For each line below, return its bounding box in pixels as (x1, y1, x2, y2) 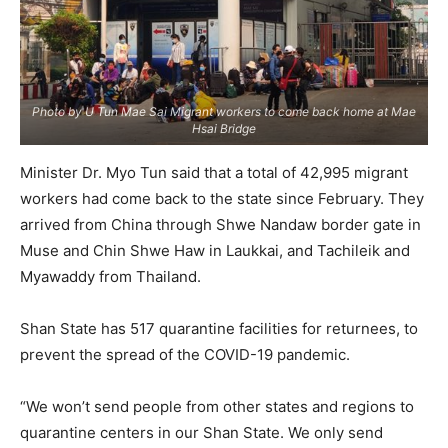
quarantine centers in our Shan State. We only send (20, 423, 383, 442)
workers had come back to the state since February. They (20, 189, 424, 208)
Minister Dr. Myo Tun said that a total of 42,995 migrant (20, 163, 408, 182)
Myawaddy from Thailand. (20, 267, 201, 286)
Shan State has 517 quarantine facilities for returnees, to (20, 319, 418, 338)
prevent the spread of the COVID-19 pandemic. (20, 345, 350, 364)
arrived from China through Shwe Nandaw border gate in (20, 215, 421, 234)
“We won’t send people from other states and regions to (20, 397, 414, 416)
